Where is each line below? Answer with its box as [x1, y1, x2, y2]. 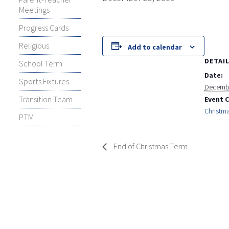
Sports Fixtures [19, 76, 69, 86]
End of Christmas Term [111, 141, 188, 152]
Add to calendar [128, 42, 182, 52]
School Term [19, 58, 62, 68]
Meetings [19, 5, 50, 15]
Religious [19, 40, 49, 51]
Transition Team [19, 94, 73, 104]
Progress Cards [19, 22, 68, 33]
